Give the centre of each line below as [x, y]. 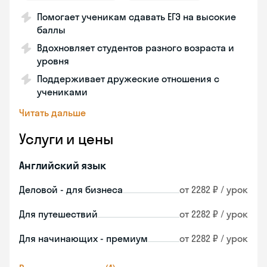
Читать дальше [52, 113]
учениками [62, 92]
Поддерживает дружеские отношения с [128, 79]
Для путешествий [58, 214]
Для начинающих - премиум [83, 238]
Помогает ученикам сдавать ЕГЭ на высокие [136, 17]
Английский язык [63, 165]
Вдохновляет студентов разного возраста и [136, 48]
